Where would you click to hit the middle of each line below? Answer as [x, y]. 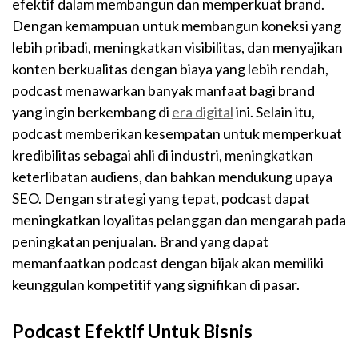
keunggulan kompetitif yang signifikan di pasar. [156, 285]
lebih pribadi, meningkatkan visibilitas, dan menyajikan [177, 48]
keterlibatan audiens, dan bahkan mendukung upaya [172, 177]
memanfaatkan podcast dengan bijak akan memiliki [168, 263]
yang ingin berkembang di [92, 112]
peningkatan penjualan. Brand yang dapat [140, 242]
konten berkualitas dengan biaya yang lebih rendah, [170, 69]
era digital [203, 112]
